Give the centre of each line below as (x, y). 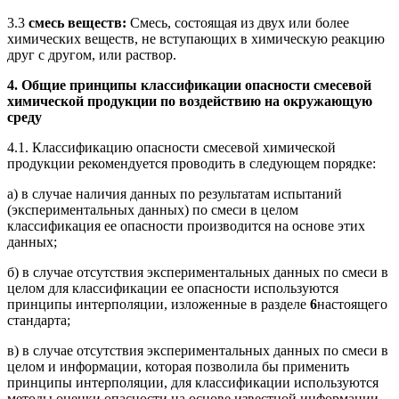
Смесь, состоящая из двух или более (240, 22)
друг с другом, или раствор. (92, 54)
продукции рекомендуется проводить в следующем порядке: (191, 163)
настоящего (352, 304)
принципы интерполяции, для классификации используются (193, 382)
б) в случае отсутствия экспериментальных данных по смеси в (198, 272)
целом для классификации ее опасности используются (173, 288)
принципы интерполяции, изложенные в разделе (159, 304)
